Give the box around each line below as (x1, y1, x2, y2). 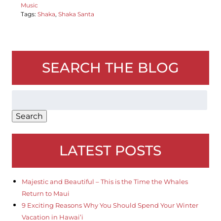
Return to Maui (21, 189, 70, 198)
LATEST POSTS (59, 142, 162, 159)
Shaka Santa (58, 10, 94, 18)
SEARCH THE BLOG (41, 59, 179, 76)
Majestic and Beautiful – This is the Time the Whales (21, 178, 188, 186)
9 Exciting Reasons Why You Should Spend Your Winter (21, 201, 198, 210)
